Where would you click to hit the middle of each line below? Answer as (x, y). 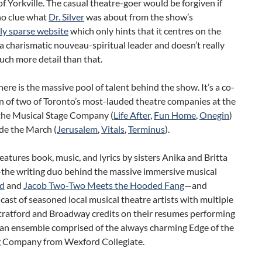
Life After (132, 115)
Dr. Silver (66, 16)
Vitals (113, 129)
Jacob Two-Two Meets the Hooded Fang (104, 185)
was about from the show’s (139, 16)
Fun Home (175, 115)
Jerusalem (77, 129)
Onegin (214, 115)
